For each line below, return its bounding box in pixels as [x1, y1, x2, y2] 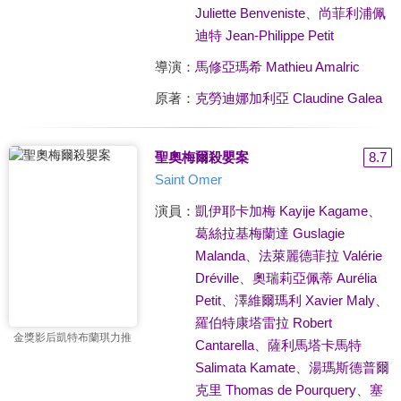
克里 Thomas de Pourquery [194, 382, 356, 397]
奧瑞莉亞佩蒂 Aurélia [252, 270, 377, 286]
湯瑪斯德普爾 [308, 360, 389, 375]
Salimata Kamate [194, 360, 295, 375]
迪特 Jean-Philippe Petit [194, 28, 334, 43]
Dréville [194, 270, 239, 286]
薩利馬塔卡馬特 [267, 337, 362, 353]
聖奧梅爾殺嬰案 [154, 149, 249, 165]
